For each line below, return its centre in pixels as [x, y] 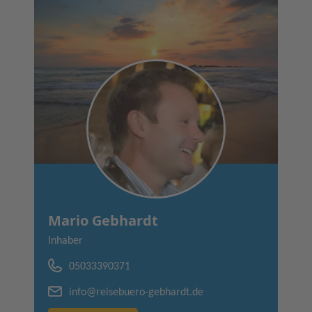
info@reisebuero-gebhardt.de [136, 292]
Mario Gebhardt [103, 220]
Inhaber [65, 241]
